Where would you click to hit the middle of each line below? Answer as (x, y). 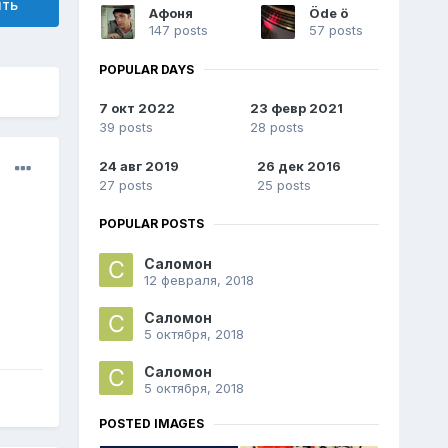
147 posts (178, 29)
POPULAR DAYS (146, 69)
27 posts (125, 185)
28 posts (277, 127)
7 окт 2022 (136, 108)
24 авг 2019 (138, 166)
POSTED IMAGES (151, 424)
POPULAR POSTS (151, 224)
